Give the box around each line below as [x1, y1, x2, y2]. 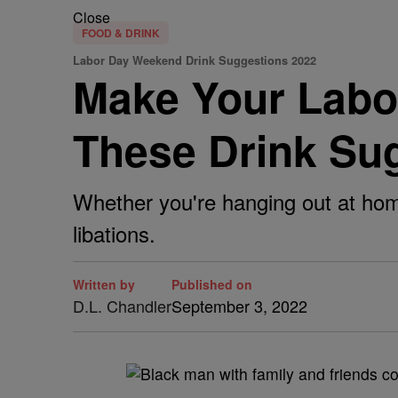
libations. [73, 218, 155, 249]
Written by [73, 275, 135, 293]
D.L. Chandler [73, 294, 171, 317]
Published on [171, 275, 252, 293]
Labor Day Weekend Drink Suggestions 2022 [73, 52, 316, 68]
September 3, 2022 [171, 294, 307, 317]
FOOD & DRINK [82, 25, 160, 41]
